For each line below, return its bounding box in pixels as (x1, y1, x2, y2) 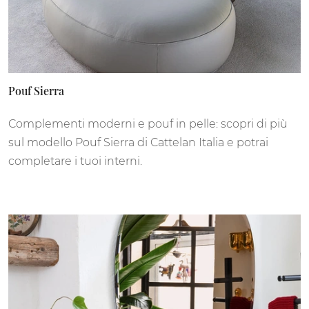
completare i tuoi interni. (8, 154, 142, 168)
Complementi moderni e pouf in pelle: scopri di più (8, 117, 288, 130)
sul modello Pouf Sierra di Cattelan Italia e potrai (8, 135, 268, 149)
